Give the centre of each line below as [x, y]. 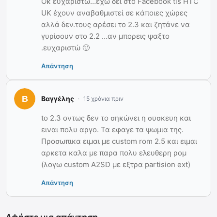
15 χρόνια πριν [103, 98]
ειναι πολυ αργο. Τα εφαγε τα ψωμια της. [112, 129]
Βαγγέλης [58, 99]
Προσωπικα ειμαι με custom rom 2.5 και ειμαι [119, 141]
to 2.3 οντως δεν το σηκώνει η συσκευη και [116, 118]
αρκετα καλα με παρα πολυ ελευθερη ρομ [114, 153]
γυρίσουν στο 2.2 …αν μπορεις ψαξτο [105, 36]
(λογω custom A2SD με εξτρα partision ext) [116, 164]
